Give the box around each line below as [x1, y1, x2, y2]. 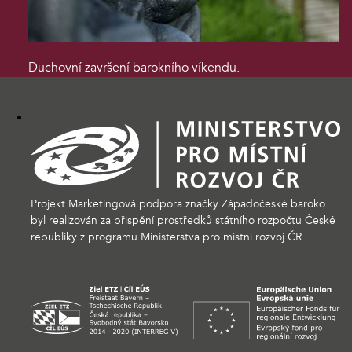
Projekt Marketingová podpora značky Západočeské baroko [31, 196, 325, 211]
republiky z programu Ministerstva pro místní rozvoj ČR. [31, 229, 305, 244]
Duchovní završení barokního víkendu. [28, 59, 240, 77]
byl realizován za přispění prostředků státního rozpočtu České [31, 212, 335, 228]
